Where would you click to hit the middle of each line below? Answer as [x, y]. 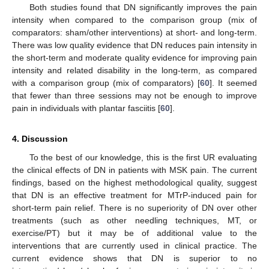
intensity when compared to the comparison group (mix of [134, 20]
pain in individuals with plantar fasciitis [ [86, 108]
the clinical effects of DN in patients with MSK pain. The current [134, 170]
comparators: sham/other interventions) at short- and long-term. [134, 33]
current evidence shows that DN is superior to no [134, 258]
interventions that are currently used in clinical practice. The [134, 246]
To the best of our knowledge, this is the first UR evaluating [143, 158]
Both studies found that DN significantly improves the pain [143, 8]
